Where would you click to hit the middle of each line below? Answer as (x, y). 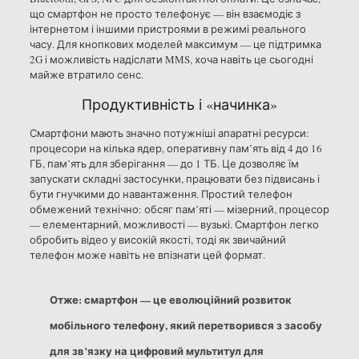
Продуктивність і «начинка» (179, 105)
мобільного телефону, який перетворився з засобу (186, 325)
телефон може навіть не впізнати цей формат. (147, 255)
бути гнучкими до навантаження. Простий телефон (161, 194)
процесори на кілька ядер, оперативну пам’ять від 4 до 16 (175, 149)
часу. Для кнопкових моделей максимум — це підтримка (175, 44)
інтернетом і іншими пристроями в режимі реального (167, 29)
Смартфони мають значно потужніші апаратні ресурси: (169, 133)
